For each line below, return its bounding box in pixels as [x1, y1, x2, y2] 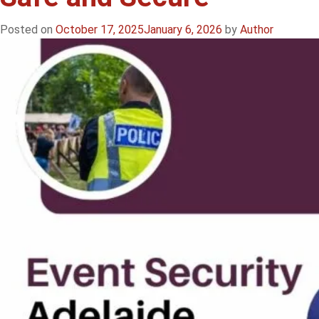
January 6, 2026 [144, 22, 222, 36]
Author [240, 22, 273, 36]
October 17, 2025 [56, 22, 144, 36]
